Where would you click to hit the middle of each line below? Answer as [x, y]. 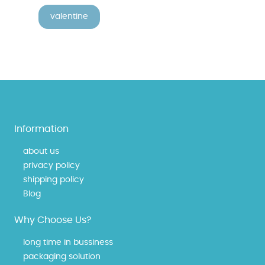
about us [41, 151]
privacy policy [51, 165]
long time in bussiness [68, 242]
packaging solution [62, 256]
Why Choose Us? [53, 220]
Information [41, 129]
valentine [69, 16]
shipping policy [54, 180]
